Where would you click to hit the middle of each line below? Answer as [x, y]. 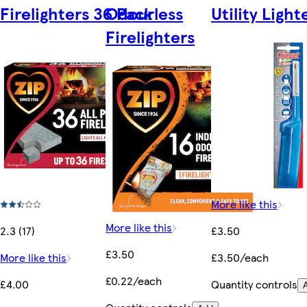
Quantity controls [255, 284]
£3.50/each [240, 258]
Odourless [145, 13]
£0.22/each [134, 281]
